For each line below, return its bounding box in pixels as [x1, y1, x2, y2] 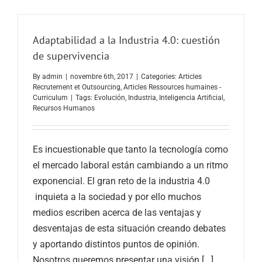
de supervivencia [33, 49, 109, 63]
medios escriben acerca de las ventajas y [33, 206, 201, 218]
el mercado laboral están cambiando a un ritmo [33, 159, 228, 171]
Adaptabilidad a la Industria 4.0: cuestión [33, 33, 220, 47]
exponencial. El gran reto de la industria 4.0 [33, 175, 210, 187]
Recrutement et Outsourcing [33, 82, 120, 91]
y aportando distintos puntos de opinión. [33, 238, 199, 250]
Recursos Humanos [33, 104, 95, 112]
